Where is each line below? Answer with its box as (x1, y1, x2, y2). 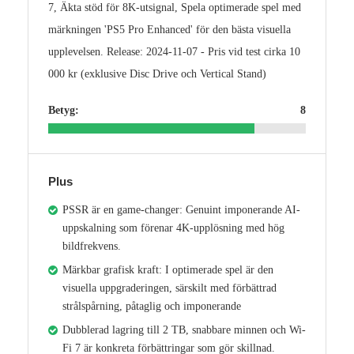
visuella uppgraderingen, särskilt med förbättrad (62, 281, 277, 294)
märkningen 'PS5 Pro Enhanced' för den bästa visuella (48, 23, 291, 36)
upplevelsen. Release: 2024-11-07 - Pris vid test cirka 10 (48, 45, 300, 58)
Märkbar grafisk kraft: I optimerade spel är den (62, 263, 273, 276)
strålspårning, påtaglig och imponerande (62, 299, 241, 312)
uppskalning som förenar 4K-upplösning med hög (62, 221, 284, 234)
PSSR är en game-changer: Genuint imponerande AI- (62, 203, 300, 216)
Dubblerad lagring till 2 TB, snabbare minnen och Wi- (62, 323, 306, 336)
